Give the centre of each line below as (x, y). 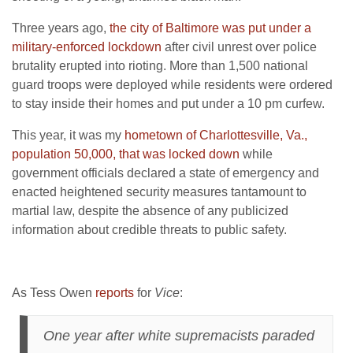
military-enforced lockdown (87, 46)
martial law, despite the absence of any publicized (150, 210)
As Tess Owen (54, 292)
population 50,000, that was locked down (126, 154)
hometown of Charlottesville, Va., (216, 135)
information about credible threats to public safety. (149, 229)
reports (115, 292)
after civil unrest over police (239, 46)
